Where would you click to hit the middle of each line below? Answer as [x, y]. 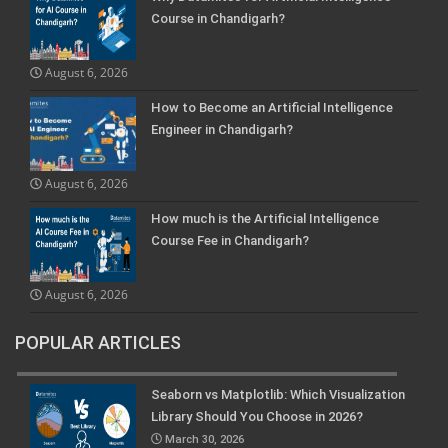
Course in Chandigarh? [218, 18]
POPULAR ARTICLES [98, 342]
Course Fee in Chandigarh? [230, 240]
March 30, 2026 [203, 439]
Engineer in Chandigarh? [222, 129]
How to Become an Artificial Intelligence [272, 107]
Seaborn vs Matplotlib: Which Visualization [278, 394]
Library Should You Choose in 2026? [257, 416]
